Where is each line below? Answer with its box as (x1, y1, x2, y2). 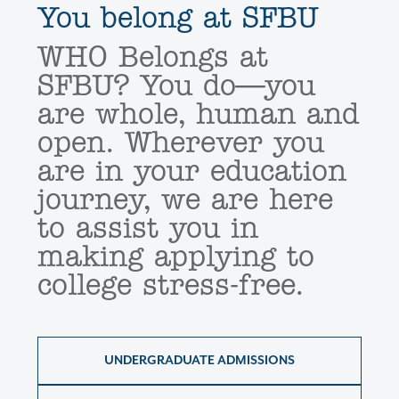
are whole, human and (37, 101, 359, 130)
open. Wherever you (37, 129, 324, 159)
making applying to (37, 243, 314, 273)
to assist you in (37, 215, 258, 244)
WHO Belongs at (37, 44, 268, 73)
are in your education (37, 158, 346, 187)
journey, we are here (37, 186, 333, 216)
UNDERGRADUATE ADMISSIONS (104, 353, 295, 368)
